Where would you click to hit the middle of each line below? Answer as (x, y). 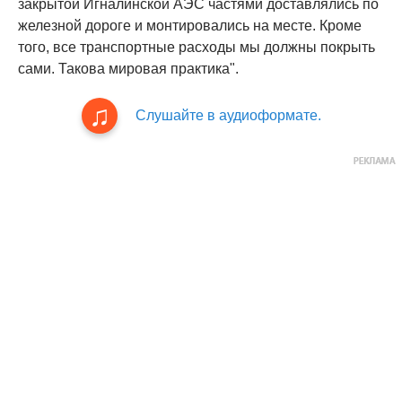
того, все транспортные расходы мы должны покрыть (197, 48)
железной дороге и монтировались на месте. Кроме (190, 26)
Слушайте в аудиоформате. (228, 116)
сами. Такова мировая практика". (128, 69)
